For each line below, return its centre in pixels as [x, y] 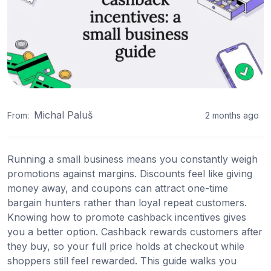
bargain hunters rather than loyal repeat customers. [127, 203]
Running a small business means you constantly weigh [132, 159]
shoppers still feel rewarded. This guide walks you [122, 261]
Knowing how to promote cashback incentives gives [127, 217]
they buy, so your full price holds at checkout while [126, 247]
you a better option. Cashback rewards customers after [135, 232]
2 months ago [232, 115]
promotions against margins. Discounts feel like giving [130, 174]
